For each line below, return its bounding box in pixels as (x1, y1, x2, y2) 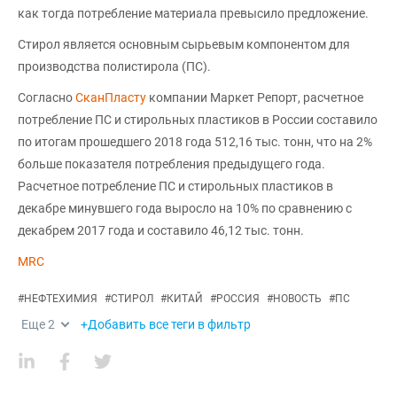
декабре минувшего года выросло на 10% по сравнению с (18, 201, 352, 215)
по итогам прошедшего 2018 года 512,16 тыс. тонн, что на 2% (18, 135, 372, 149)
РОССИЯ (216, 292, 260, 305)
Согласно (18, 90, 75, 105)
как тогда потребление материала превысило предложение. (18, 6, 369, 20)
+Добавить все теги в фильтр (81, 317, 251, 331)
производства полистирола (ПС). (18, 59, 211, 74)
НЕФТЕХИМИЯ (24, 292, 97, 305)
